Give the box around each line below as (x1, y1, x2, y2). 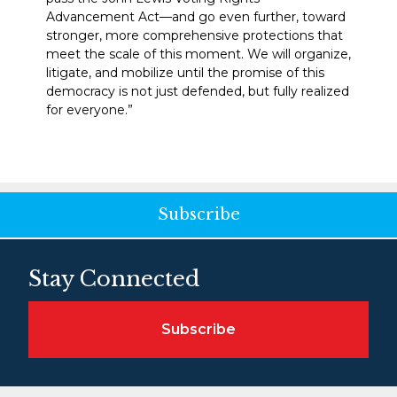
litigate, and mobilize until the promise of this (46, 65, 324, 81)
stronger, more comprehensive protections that (46, 27, 343, 43)
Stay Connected (28, 266, 199, 292)
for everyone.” (46, 102, 133, 118)
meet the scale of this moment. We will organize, (46, 46, 351, 62)
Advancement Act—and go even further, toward (46, 9, 346, 25)
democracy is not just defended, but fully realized (46, 83, 349, 99)
